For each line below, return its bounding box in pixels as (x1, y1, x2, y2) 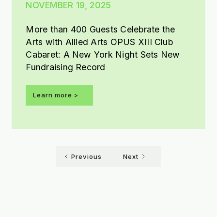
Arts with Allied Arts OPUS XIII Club (26, 36, 173, 47)
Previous (71, 152, 102, 160)
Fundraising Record (26, 62, 106, 72)
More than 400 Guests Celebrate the (26, 24, 175, 34)
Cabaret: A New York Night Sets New (26, 49, 180, 60)
